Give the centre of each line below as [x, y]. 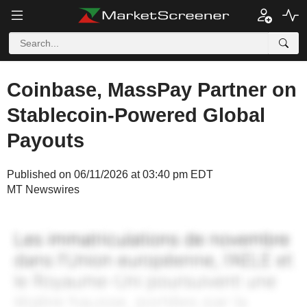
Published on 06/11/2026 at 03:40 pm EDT [110, 174]
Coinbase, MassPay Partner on [152, 90]
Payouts [46, 140]
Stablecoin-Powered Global [136, 115]
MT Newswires [43, 189]
